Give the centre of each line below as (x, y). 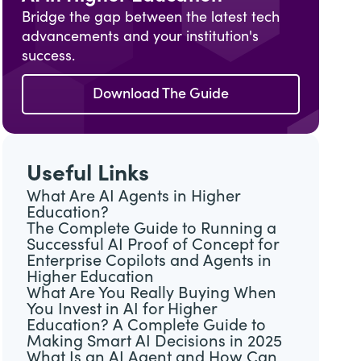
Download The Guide (160, 93)
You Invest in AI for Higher (121, 309)
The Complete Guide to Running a (151, 228)
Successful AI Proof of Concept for (152, 244)
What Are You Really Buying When (151, 293)
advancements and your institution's (140, 36)
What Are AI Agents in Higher (133, 196)
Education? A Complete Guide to (146, 325)
